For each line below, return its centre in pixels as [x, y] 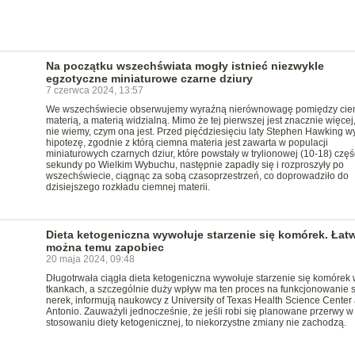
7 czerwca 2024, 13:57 [94, 90]
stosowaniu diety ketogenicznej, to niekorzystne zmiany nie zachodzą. [196, 323]
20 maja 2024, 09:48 [90, 259]
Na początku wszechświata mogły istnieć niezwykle [185, 66]
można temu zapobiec [105, 247]
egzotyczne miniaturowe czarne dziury [149, 78]
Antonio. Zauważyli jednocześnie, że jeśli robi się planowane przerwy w [199, 311]
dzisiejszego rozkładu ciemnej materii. [128, 187]
